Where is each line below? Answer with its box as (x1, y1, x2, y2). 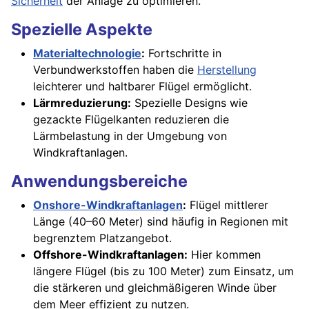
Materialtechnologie (33, 46, 141, 61)
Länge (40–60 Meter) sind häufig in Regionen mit (33, 215, 288, 229)
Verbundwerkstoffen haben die (33, 63, 197, 77)
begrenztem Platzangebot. (33, 231, 172, 246)
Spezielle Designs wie (131, 96, 248, 110)
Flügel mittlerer (186, 198, 268, 212)
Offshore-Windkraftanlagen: (33, 248, 188, 262)
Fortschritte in (145, 46, 221, 61)
